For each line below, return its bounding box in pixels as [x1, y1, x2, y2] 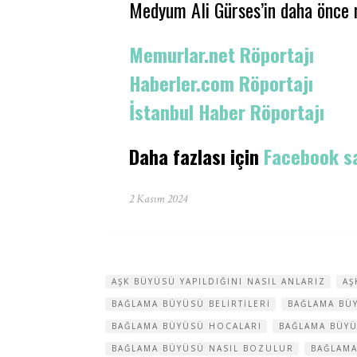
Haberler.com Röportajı [129, 69, 313, 97]
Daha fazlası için [129, 142, 264, 171]
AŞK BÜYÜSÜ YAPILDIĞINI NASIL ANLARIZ [112, 276, 326, 287]
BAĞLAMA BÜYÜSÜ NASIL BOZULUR [112, 343, 294, 354]
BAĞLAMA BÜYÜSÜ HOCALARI [112, 320, 262, 331]
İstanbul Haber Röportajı [129, 97, 324, 126]
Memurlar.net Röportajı [129, 40, 314, 69]
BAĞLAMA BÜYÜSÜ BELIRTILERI [112, 298, 271, 309]
